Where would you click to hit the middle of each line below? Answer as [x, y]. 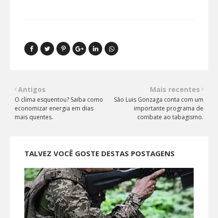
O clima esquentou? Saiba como [59, 99]
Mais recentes [175, 89]
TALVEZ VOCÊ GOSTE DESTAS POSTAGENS [100, 153]
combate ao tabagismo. [170, 117]
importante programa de [169, 108]
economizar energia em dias [54, 108]
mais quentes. [34, 117]
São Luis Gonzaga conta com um [159, 99]
